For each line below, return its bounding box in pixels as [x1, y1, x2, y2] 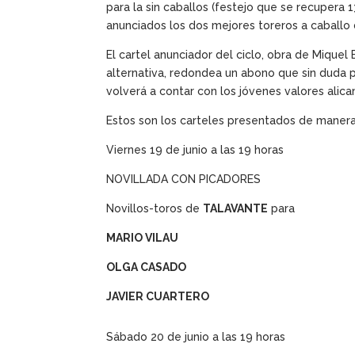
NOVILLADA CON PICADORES [106, 173, 261, 186]
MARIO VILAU [106, 231, 179, 245]
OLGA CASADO [106, 261, 187, 274]
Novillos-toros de [106, 202, 204, 216]
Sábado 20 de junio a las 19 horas [106, 330, 286, 344]
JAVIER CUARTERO [106, 290, 210, 303]
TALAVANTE [203, 202, 269, 216]
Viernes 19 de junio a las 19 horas [106, 143, 284, 157]
